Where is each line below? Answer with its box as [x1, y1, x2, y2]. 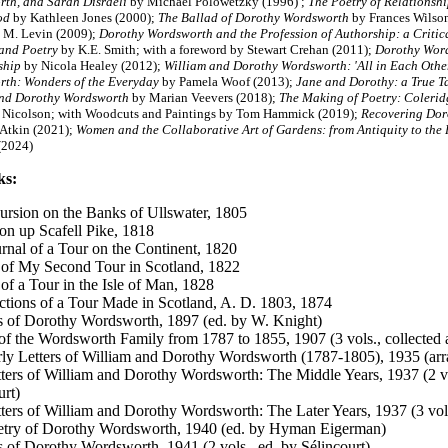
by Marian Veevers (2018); [129, 90, 279, 105]
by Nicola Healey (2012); [21, 58, 164, 73]
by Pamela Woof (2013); [162, 74, 296, 89]
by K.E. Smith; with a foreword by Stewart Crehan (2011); [58, 42, 375, 57]
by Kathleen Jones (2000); [13, 10, 158, 25]
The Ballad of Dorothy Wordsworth [158, 10, 349, 25]
